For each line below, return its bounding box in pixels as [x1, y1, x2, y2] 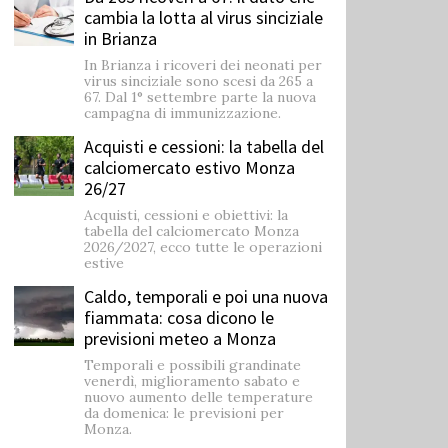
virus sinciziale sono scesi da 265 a [84, 71, 313, 90]
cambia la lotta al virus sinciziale [84, 5, 323, 29]
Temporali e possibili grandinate [84, 355, 301, 374]
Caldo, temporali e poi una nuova [84, 284, 328, 308]
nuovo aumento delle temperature [84, 387, 313, 406]
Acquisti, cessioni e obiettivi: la [84, 205, 288, 224]
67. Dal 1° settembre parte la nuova [84, 87, 316, 106]
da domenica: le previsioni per [84, 403, 284, 422]
